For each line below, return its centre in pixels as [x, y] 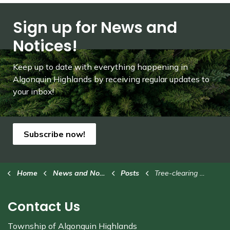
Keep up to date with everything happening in [100, 67]
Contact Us [44, 207]
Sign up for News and [95, 28]
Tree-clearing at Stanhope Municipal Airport [177, 173]
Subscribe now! [54, 134]
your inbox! [33, 91]
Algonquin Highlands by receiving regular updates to [111, 79]
